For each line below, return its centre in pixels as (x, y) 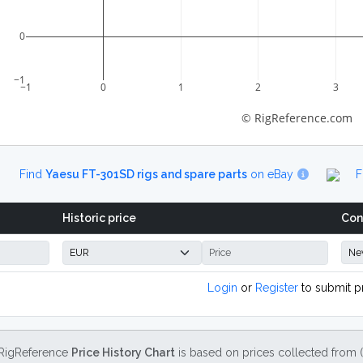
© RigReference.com (297, 118)
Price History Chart (123, 352)
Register (277, 288)
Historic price (99, 218)
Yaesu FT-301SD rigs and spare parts (146, 174)
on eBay (271, 174)
